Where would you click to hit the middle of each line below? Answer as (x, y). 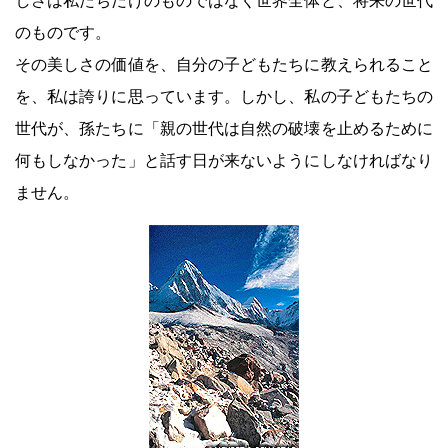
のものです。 (63, 32)
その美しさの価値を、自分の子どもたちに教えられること (224, 64)
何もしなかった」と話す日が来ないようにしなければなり (224, 160)
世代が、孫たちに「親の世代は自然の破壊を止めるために (224, 128)
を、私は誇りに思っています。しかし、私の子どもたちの (224, 96)
